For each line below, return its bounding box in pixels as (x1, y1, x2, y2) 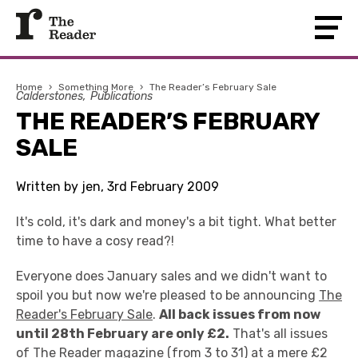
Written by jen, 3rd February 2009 (16, 179, 219, 194)
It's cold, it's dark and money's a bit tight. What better (16, 214, 336, 229)
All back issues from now (159, 307, 320, 322)
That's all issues (229, 326, 328, 341)
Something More (58, 82, 133, 93)
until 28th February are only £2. (16, 326, 229, 341)
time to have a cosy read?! (16, 233, 174, 249)
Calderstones (16, 89, 83, 103)
